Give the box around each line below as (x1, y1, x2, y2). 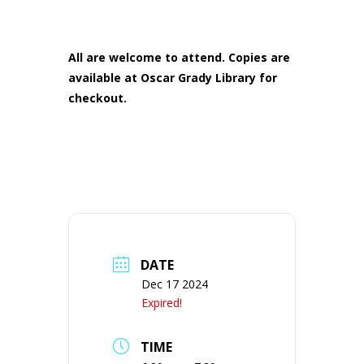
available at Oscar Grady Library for (68, 70, 277, 85)
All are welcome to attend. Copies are (68, 50, 290, 65)
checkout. (68, 90, 127, 106)
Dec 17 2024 (141, 276, 208, 292)
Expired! (141, 295, 182, 310)
